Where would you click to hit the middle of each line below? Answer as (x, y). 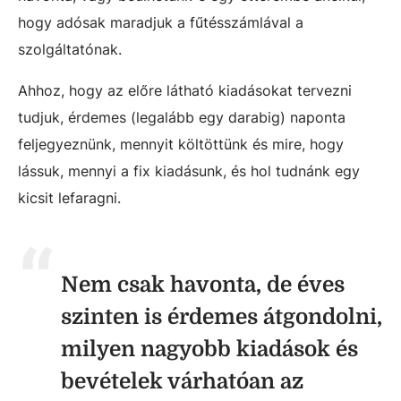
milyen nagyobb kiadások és (209, 349)
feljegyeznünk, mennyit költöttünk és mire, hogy (181, 144)
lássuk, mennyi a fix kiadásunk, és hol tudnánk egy (189, 171)
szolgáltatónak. (70, 49)
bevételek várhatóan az (182, 381)
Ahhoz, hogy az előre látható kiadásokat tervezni (185, 90)
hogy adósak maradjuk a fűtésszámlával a (161, 22)
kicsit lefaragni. (69, 198)
